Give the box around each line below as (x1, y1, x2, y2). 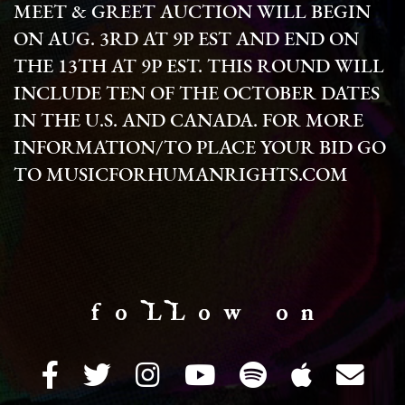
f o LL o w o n (90, 299, 315, 326)
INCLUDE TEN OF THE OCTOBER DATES (14, 85, 380, 105)
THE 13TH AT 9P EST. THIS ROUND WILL (14, 58, 384, 78)
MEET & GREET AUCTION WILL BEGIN (14, 4, 371, 24)
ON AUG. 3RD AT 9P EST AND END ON (14, 31, 359, 51)
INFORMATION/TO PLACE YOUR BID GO (14, 139, 386, 159)
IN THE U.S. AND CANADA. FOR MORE (14, 112, 363, 132)
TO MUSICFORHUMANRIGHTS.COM (14, 166, 348, 186)
